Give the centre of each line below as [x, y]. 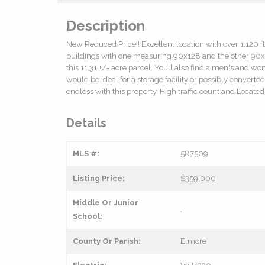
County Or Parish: [107, 241]
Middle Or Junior [106, 202]
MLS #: [86, 153]
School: [88, 216]
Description [106, 25]
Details [86, 123]
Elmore [193, 241]
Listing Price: [99, 178]
